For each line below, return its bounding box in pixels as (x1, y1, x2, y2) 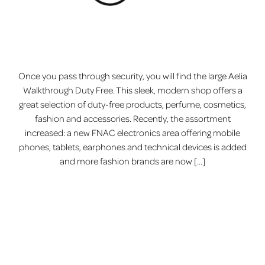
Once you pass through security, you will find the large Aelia (18, 70, 247, 82)
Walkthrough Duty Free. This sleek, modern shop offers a (22, 84, 243, 96)
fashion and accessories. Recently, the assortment (34, 112, 231, 125)
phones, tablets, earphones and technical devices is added (18, 141, 247, 153)
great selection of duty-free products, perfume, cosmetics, (19, 98, 246, 111)
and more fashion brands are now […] (60, 155, 205, 167)
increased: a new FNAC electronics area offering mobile (25, 127, 240, 139)
